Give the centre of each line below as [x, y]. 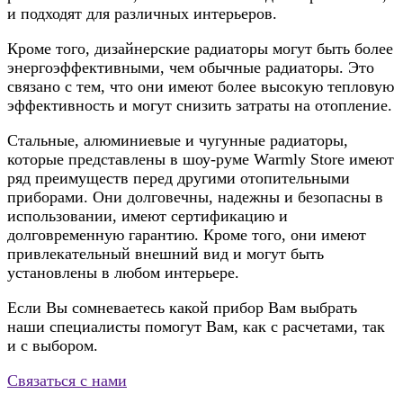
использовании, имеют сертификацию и [148, 216]
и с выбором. [53, 346]
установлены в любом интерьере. [123, 273]
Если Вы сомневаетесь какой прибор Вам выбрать [182, 308]
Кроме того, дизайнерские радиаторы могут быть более [200, 49]
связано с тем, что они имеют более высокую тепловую [201, 87]
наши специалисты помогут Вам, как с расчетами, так [196, 327]
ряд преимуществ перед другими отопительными [179, 179]
